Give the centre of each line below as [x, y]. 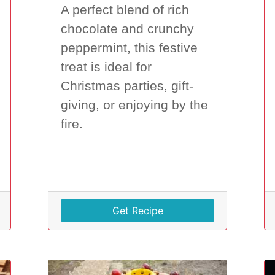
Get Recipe [137, 211]
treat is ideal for [107, 67]
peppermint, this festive [130, 48]
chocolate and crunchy [128, 29]
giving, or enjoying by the [135, 105]
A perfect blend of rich [125, 10]
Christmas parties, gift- [127, 86]
